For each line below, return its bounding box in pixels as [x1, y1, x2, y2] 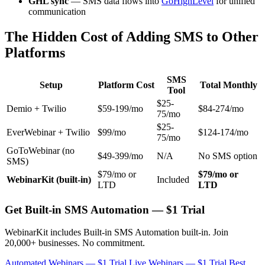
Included [157, 174, 189, 185]
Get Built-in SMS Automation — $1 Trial [5, 203, 205, 216]
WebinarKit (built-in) [7, 174, 91, 185]
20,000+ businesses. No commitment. [5, 238, 145, 248]
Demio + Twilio [7, 103, 66, 114]
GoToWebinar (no [7, 145, 75, 156]
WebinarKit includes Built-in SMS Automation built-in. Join [5, 227, 228, 238]
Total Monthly [199, 79, 257, 90]
